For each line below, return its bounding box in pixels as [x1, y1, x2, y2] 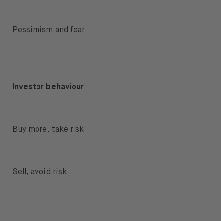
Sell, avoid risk [12, 168, 67, 177]
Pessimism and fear [12, 26, 85, 35]
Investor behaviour [12, 83, 84, 92]
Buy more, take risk [12, 126, 84, 134]
